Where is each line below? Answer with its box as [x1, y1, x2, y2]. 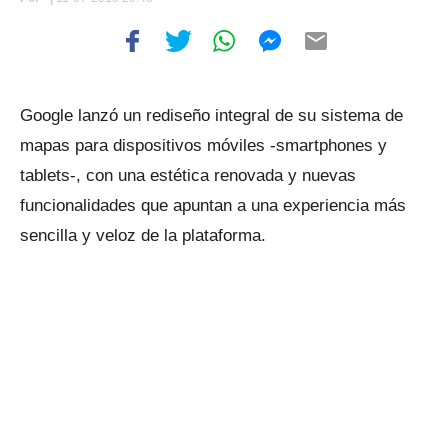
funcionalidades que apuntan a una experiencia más [20, 196, 406, 215]
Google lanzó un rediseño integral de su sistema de [20, 106, 403, 125]
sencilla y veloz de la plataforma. [20, 226, 266, 245]
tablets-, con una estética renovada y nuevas [20, 166, 356, 185]
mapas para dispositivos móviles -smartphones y [20, 136, 387, 155]
